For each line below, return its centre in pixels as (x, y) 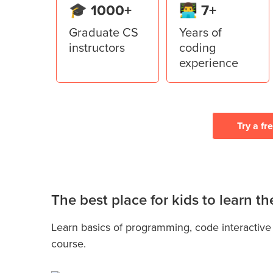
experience (209, 62)
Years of (200, 32)
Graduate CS (104, 32)
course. (69, 243)
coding (197, 47)
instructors (97, 47)
